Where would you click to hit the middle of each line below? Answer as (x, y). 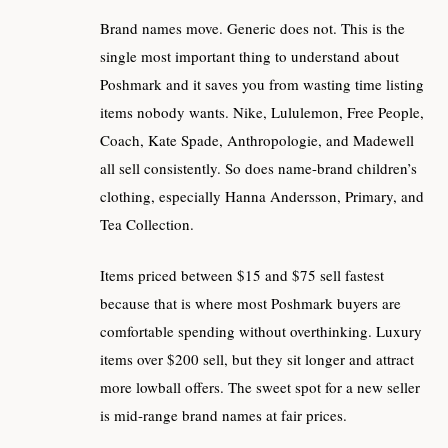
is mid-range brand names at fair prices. (223, 414)
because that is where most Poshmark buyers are (250, 302)
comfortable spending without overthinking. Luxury (261, 330)
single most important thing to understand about (249, 56)
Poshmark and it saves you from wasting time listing (262, 84)
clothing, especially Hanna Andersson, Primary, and (262, 196)
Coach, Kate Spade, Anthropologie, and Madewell (257, 140)
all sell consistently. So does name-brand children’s (258, 168)
